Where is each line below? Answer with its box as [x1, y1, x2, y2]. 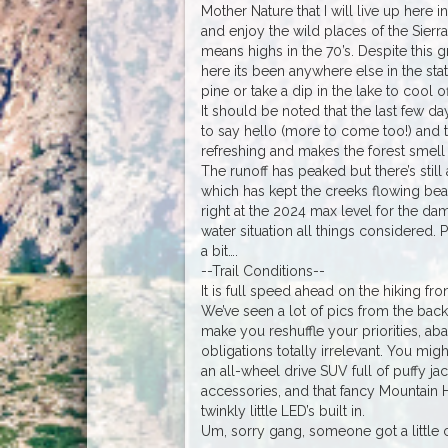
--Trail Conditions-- [200, 262, 325, 279]
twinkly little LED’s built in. [200, 402, 365, 419]
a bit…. [200, 242, 238, 259]
